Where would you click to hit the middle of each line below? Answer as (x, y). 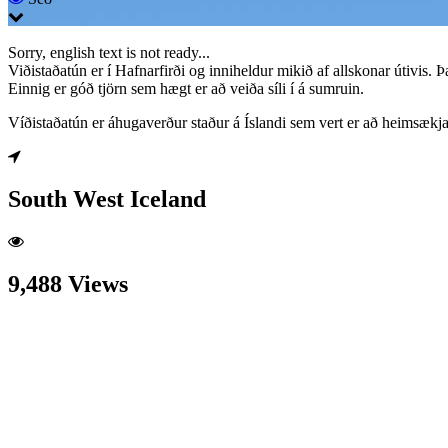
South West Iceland (107, 198)
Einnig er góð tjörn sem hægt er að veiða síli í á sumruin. (186, 88)
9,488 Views (68, 283)
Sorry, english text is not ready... (109, 52)
